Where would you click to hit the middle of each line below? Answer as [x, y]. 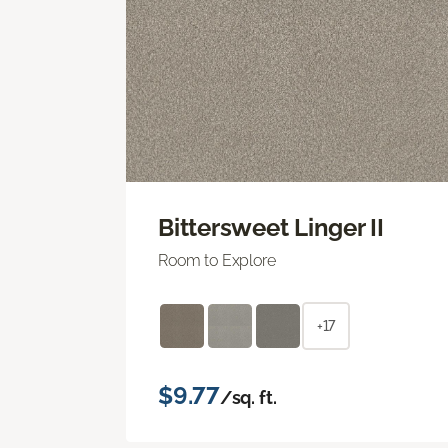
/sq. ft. [248, 397]
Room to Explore [217, 260]
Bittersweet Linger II [271, 227]
